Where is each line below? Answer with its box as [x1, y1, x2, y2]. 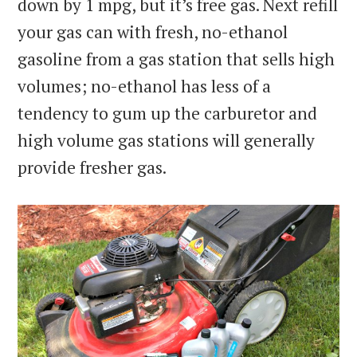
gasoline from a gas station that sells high [18, 48, 335, 71]
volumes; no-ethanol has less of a [18, 75, 272, 98]
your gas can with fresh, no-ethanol [18, 21, 288, 44]
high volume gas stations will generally [18, 129, 316, 152]
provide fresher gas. [18, 156, 167, 179]
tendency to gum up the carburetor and [18, 102, 318, 125]
